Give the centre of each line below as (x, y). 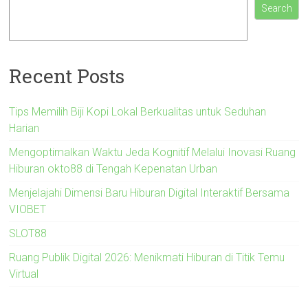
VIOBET (28, 209)
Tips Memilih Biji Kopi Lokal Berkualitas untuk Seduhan (138, 111)
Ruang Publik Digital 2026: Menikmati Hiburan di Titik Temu (147, 257)
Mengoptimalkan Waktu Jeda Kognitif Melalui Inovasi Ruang (153, 152)
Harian (24, 128)
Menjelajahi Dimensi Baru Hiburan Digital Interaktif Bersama (150, 192)
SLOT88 (28, 233)
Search (276, 9)
